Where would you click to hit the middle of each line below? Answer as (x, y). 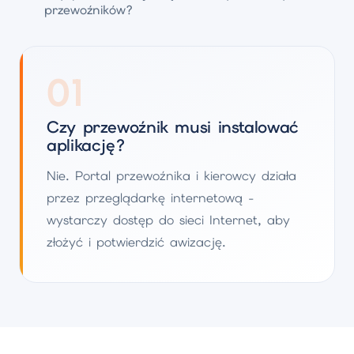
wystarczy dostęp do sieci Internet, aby (168, 220)
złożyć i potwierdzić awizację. (136, 242)
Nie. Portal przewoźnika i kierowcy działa (171, 176)
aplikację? (86, 145)
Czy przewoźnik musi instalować (173, 127)
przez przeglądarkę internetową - (151, 198)
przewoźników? (89, 10)
